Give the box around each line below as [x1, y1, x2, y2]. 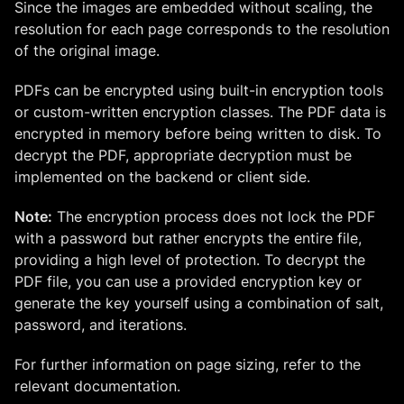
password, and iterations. [14, 315, 187, 334]
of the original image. [14, 41, 160, 60]
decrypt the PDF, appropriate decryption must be [14, 145, 352, 164]
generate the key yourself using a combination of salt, [14, 293, 383, 312]
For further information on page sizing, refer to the [14, 354, 361, 373]
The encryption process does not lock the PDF [52, 207, 375, 225]
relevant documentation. [14, 376, 180, 395]
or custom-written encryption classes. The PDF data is [14, 102, 386, 121]
